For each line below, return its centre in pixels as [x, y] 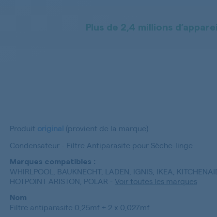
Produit [23, 128]
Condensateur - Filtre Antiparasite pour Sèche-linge [101, 145]
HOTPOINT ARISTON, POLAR [60, 181]
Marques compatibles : [53, 162]
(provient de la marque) [106, 128]
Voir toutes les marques [156, 181]
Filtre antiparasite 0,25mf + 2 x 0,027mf [80, 207]
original [51, 128]
